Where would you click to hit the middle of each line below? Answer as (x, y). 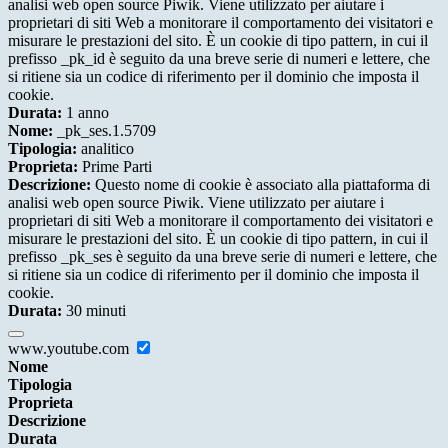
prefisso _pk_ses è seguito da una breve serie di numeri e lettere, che (222, 257)
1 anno (85, 113)
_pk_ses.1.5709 (104, 131)
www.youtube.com (70, 349)
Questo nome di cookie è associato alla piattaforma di (260, 185)
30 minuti (94, 311)
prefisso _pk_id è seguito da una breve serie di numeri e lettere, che (219, 59)
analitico (105, 149)
